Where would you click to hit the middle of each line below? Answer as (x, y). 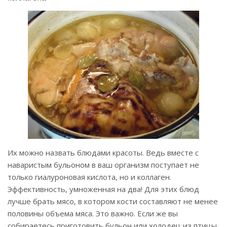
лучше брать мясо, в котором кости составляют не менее (113, 201)
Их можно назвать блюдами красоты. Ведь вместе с (103, 153)
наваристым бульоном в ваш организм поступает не (103, 165)
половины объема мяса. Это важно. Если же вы (93, 214)
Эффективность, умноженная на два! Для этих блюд (103, 189)
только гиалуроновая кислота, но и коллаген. (89, 177)
